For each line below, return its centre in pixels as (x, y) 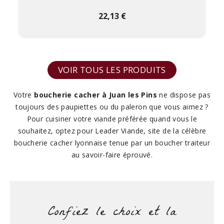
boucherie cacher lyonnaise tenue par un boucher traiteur (112, 143)
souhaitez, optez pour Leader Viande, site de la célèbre (112, 131)
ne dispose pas (184, 95)
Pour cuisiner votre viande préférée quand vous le (112, 119)
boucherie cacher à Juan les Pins (96, 95)
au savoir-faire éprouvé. (112, 155)
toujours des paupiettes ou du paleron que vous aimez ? (112, 107)
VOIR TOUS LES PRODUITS (112, 70)
